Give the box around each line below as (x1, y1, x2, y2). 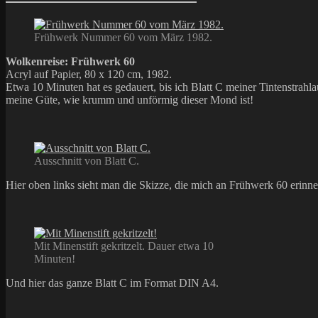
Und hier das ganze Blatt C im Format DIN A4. (6, 276, 219, 289)
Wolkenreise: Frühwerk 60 (6, 55, 135, 67)
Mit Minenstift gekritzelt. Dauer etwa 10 (34, 239, 214, 252)
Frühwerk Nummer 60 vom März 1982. (34, 31, 212, 43)
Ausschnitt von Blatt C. (34, 154, 139, 167)
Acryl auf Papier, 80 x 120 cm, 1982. (6, 67, 172, 80)
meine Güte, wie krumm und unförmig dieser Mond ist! (6, 93, 253, 106)
